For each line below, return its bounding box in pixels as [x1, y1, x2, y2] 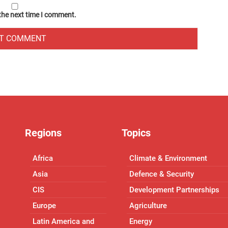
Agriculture [129, 201, 167, 210]
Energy [129, 217, 152, 226]
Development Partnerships [129, 185, 219, 194]
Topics [122, 126, 151, 139]
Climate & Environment [129, 154, 207, 163]
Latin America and [33, 217, 94, 226]
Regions [25, 126, 62, 139]
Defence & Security [129, 169, 194, 179]
